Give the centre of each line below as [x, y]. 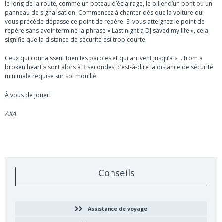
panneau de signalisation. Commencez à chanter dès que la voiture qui [104, 13]
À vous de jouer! [28, 95]
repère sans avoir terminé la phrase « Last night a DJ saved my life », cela [107, 31]
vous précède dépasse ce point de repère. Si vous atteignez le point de [105, 22]
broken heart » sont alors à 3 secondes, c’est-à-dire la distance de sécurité [109, 67]
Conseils [116, 173]
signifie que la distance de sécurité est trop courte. [76, 40]
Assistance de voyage [117, 208]
